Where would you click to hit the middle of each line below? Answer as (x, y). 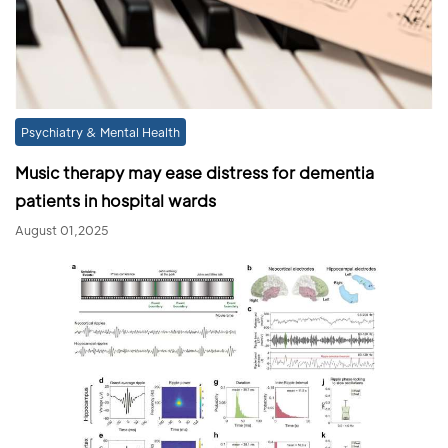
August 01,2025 (62, 230)
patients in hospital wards (115, 201)
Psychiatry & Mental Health (100, 132)
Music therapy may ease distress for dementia (194, 173)
